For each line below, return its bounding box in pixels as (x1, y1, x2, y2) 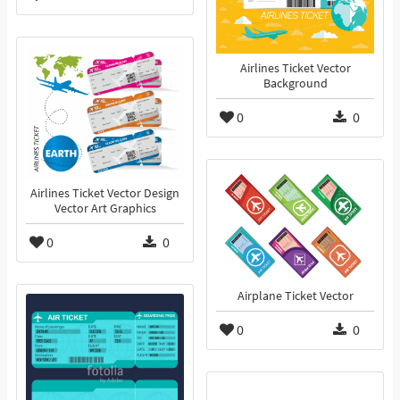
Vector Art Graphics (54, 201, 156, 217)
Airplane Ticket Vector (237, 288, 354, 304)
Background (262, 76, 328, 92)
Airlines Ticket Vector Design (30, 186, 179, 202)
